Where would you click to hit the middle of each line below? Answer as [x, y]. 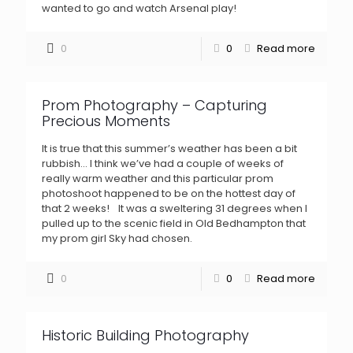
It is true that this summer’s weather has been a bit [169, 149]
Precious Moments [106, 121]
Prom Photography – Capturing [154, 105]
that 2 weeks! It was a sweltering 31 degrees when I [175, 208]
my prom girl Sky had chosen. [120, 238]
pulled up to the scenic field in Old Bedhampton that [174, 223]
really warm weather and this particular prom [158, 178]
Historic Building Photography [145, 335]
